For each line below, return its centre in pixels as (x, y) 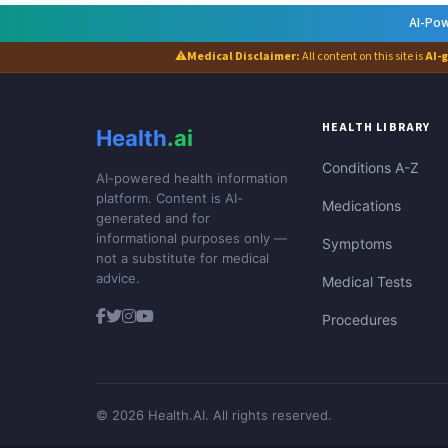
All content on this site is (362, 57)
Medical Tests (366, 282)
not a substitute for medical (182, 258)
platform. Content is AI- (169, 198)
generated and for (153, 218)
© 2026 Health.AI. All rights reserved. (214, 415)
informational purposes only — (191, 238)
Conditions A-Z (370, 168)
